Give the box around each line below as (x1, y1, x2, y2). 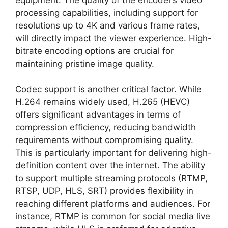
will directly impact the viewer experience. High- (15, 33, 212, 43)
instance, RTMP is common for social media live (15, 211, 210, 221)
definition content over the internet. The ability (15, 160, 205, 170)
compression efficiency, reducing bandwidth (15, 122, 196, 132)
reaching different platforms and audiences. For (15, 198, 210, 209)
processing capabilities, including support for (15, 7, 198, 18)
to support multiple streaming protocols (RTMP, (15, 173, 208, 183)
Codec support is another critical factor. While (15, 84, 202, 94)
